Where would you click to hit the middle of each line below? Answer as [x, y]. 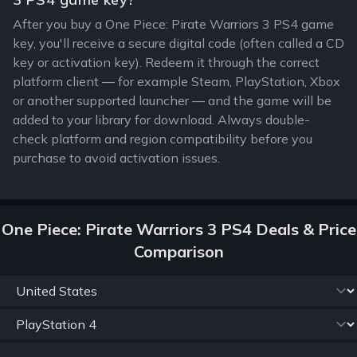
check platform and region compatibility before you [163, 139]
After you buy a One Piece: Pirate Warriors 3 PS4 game [173, 24]
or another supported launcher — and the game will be [172, 100]
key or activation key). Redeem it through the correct [166, 62]
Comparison [178, 251]
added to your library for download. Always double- [161, 120]
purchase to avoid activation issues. [116, 158]
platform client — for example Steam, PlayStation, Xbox [177, 81]
